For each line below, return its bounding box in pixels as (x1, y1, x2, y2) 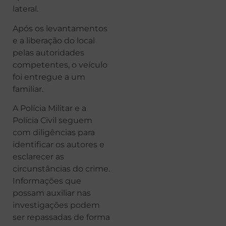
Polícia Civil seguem (13, 116, 92, 126)
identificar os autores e (13, 140, 104, 150)
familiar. (13, 84, 43, 94)
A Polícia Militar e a (13, 103, 86, 114)
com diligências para (13, 128, 95, 138)
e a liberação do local (13, 35, 95, 45)
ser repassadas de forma (13, 212, 110, 222)
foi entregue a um (13, 72, 85, 82)
